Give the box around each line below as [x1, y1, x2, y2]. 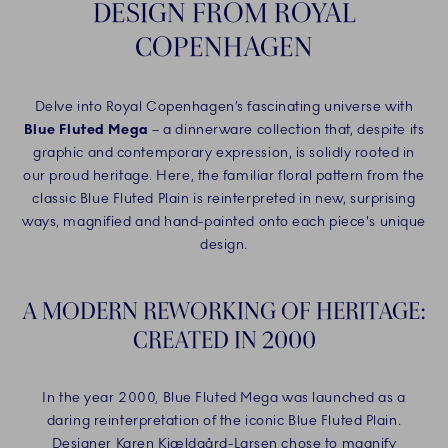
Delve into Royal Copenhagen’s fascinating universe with [34, 98, 414, 116]
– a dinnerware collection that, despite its [148, 121, 425, 139]
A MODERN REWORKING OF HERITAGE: [22, 296, 426, 326]
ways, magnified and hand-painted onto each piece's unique [22, 213, 426, 231]
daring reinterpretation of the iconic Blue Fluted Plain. [46, 412, 402, 430]
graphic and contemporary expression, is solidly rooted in [33, 144, 415, 162]
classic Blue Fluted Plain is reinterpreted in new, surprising [32, 190, 416, 208]
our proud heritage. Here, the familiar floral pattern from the [23, 167, 425, 185]
